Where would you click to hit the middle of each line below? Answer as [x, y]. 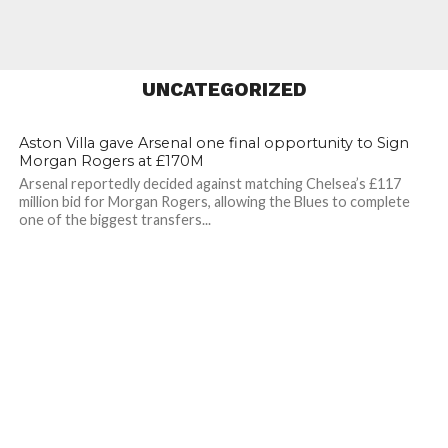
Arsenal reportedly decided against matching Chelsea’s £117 [209, 183]
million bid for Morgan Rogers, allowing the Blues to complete [214, 201]
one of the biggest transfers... [114, 219]
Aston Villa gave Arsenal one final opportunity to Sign [213, 143]
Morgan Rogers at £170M [111, 161]
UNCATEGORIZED [224, 89]
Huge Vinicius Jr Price [194, 32]
